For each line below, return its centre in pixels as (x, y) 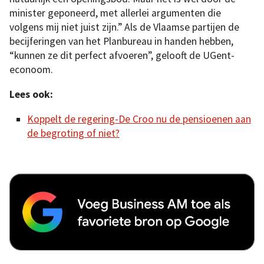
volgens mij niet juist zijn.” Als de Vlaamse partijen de (124, 27)
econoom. (31, 70)
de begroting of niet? (73, 133)
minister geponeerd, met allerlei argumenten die (115, 13)
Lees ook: (31, 95)
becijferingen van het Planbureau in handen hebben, (121, 42)
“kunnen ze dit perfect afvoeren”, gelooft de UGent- (122, 56)
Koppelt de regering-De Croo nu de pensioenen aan (139, 119)
